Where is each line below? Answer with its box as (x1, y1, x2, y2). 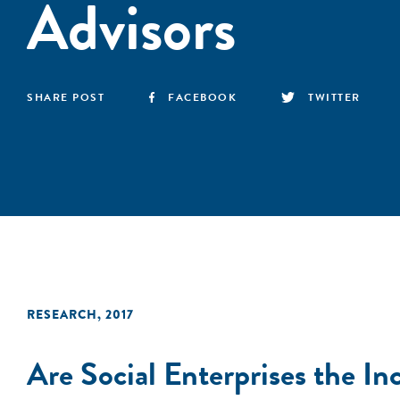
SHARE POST (27, 89, 104, 105)
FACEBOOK (168, 89, 237, 105)
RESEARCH (27, 305, 97, 323)
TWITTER (308, 89, 361, 105)
